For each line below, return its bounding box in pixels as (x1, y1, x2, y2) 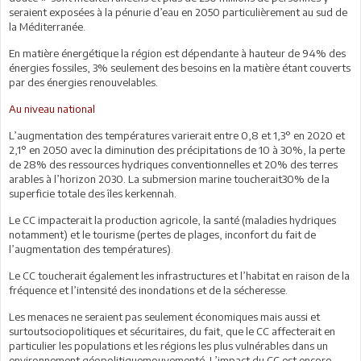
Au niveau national (9, 102, 95, 115)
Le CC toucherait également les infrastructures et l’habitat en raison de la (9, 268, 350, 282)
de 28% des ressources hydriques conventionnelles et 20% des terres (9, 157, 338, 171)
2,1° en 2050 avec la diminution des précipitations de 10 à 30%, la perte (9, 143, 345, 156)
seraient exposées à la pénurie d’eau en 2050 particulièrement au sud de (9, 5, 347, 19)
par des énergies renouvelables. (9, 75, 158, 89)
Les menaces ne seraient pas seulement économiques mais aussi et (9, 309, 320, 323)
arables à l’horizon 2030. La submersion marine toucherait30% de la (9, 172, 330, 185)
